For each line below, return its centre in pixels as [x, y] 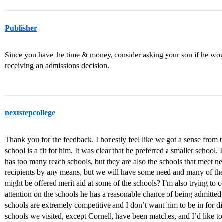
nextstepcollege [30, 113]
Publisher [21, 28]
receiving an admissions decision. [57, 66]
